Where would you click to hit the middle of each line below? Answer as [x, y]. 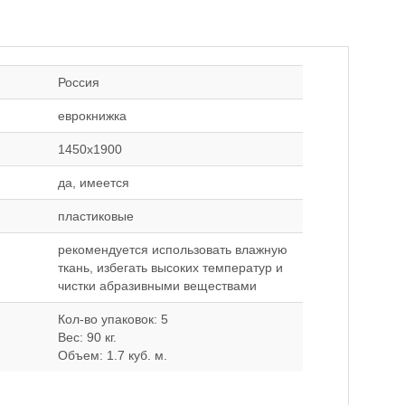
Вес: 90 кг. [87, 337]
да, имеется [94, 183]
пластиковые [96, 216]
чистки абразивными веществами [157, 286]
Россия [79, 82]
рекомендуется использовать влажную [173, 250]
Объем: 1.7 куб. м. [113, 355]
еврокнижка [92, 116]
